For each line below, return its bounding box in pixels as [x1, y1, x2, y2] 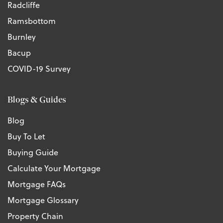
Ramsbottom [7, 15, 56, 27]
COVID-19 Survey [7, 63, 71, 75]
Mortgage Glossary [7, 195, 79, 206]
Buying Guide [7, 147, 58, 158]
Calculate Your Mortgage [7, 163, 101, 174]
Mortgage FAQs [7, 179, 66, 190]
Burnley [7, 31, 36, 43]
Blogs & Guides [7, 94, 66, 106]
